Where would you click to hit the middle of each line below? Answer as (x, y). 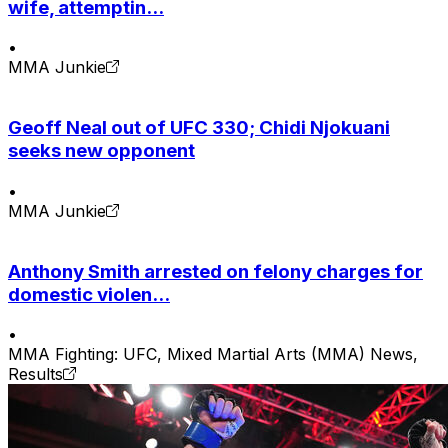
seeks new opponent (101, 151)
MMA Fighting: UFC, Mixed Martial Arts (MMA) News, (213, 354)
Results (35, 374)
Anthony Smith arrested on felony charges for (215, 271)
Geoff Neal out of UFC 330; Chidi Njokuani (199, 128)
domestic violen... (89, 294)
